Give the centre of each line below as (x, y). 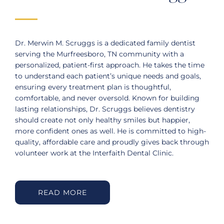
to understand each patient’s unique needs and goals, (108, 76)
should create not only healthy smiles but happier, (102, 120)
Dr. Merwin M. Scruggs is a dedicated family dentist (105, 43)
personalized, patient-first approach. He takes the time (110, 65)
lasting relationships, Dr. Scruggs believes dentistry (105, 109)
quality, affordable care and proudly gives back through (112, 142)
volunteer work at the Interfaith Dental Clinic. (94, 153)
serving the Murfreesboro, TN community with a (99, 54)
